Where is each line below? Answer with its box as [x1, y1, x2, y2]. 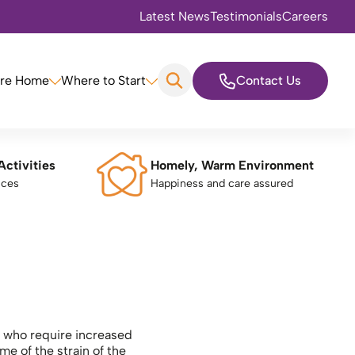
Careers [282, 9, 328, 24]
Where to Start [61, 73, 146, 88]
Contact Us [236, 73, 301, 88]
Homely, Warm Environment [151, 158, 322, 173]
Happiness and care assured [151, 177, 293, 190]
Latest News [139, 9, 210, 24]
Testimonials [210, 9, 282, 24]
